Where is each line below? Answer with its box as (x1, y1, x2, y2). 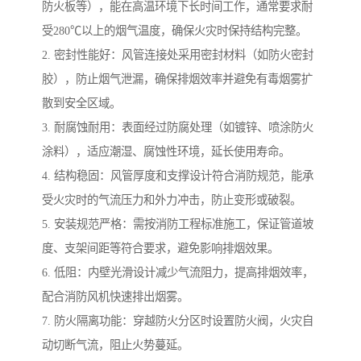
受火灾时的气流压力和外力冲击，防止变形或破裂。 (42, 193, 301, 207)
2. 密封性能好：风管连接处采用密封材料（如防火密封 (42, 48, 313, 62)
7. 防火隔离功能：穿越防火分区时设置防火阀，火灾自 (42, 314, 313, 328)
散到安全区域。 (42, 97, 121, 110)
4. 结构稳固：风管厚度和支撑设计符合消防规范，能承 (42, 169, 313, 183)
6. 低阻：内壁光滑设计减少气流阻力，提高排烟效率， (42, 266, 313, 280)
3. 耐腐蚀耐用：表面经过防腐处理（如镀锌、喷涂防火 (42, 121, 313, 135)
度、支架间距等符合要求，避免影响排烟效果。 (42, 242, 279, 255)
